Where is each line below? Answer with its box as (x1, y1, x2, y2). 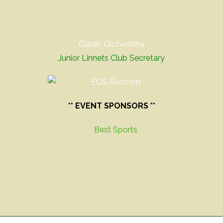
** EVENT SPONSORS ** (68, 101, 155, 111)
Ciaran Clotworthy (78, 39, 145, 49)
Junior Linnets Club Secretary (58, 53, 165, 63)
